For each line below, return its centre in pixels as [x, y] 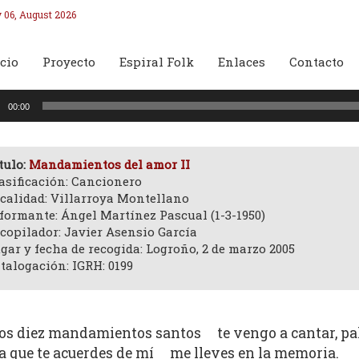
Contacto [316, 62]
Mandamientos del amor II [109, 164]
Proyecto [69, 62]
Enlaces [241, 62]
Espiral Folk [156, 62]
